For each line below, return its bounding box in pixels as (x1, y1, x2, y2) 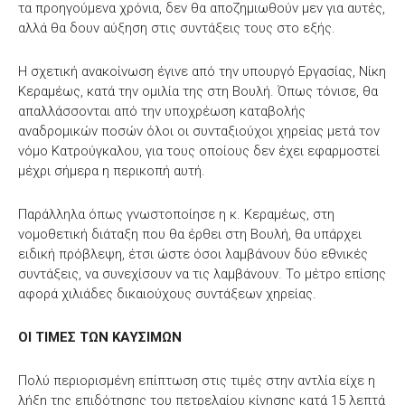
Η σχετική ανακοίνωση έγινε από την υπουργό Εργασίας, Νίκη (18, 63, 386, 80)
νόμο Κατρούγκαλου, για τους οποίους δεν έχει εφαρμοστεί (18, 143, 380, 160)
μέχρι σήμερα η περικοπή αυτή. (18, 163, 205, 180)
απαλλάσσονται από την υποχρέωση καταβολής (18, 103, 306, 120)
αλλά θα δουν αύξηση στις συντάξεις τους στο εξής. (18, 20, 335, 37)
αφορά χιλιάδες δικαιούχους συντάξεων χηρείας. (18, 286, 316, 303)
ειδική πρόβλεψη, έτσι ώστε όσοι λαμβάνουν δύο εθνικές (18, 246, 368, 263)
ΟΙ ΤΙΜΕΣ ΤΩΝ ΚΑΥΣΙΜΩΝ (18, 329, 182, 346)
